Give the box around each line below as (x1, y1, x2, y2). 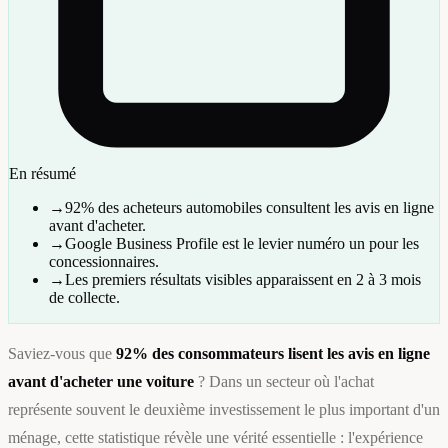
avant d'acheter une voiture (8, 373, 194, 391)
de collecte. (49, 289, 120, 307)
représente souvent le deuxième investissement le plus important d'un (8, 401, 440, 419)
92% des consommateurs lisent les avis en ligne (116, 345, 430, 363)
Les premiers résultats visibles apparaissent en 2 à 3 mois (65, 271, 421, 289)
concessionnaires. (49, 253, 159, 271)
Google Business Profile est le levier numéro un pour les (65, 235, 419, 253)
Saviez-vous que (8, 345, 116, 363)
